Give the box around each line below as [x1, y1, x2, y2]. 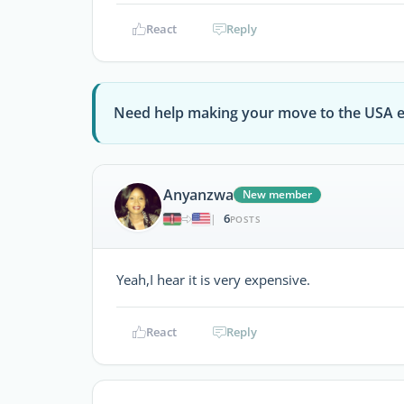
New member [243, 187, 313, 203]
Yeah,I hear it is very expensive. [116, 270, 310, 289]
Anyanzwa [163, 185, 234, 206]
